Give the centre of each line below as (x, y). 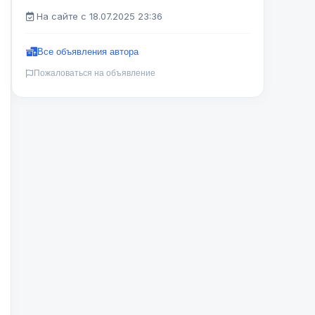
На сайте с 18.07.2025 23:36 (98, 16)
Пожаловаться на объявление (95, 73)
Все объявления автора (88, 52)
